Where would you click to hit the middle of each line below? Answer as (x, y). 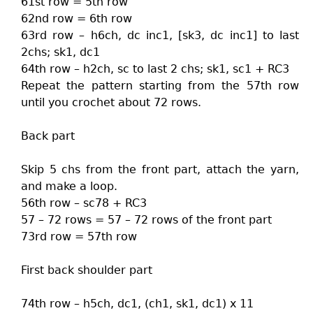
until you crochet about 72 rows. (111, 102)
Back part (48, 136)
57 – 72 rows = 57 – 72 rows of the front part (146, 220)
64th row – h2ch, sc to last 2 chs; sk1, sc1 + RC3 (155, 69)
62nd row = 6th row (77, 19)
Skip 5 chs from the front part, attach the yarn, (160, 169)
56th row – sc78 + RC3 (84, 203)
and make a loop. (69, 186)
